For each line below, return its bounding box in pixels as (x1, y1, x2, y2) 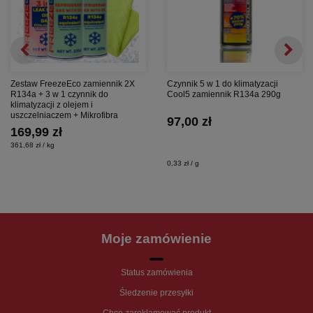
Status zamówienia (120, 268, 193, 278)
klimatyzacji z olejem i (10, 100, 93, 110)
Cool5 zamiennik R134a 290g (167, 89, 281, 100)
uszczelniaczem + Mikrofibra (10, 110, 118, 121)
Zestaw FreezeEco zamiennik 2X (10, 79, 135, 89)
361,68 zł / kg (10, 141, 54, 150)
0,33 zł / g (167, 159, 199, 168)
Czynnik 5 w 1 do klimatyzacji (167, 79, 278, 89)
